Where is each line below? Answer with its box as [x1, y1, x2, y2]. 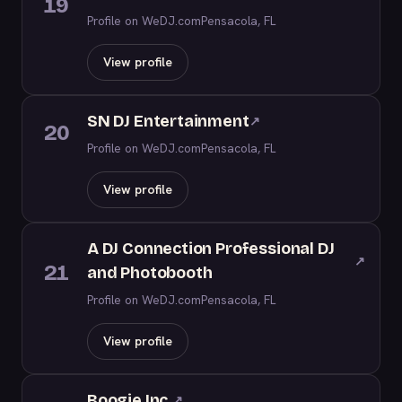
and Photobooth [87, 263, 213, 283]
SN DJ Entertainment [87, 111, 249, 131]
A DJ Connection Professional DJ [87, 239, 335, 258]
